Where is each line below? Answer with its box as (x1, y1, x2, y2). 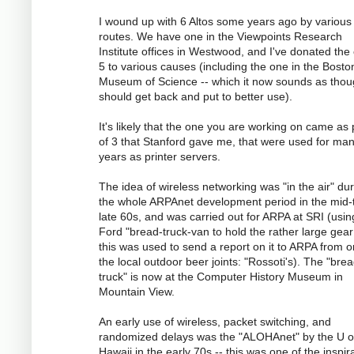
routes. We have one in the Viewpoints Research (99, 30, 342, 43)
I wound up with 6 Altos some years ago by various (99, 15, 352, 28)
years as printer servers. (99, 150, 220, 164)
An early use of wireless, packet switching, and (99, 315, 331, 329)
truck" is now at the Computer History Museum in (99, 270, 343, 284)
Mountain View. (99, 285, 175, 299)
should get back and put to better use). (99, 90, 292, 104)
